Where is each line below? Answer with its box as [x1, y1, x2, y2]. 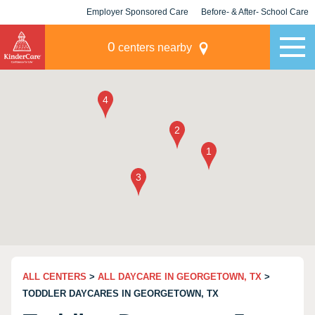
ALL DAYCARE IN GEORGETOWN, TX [98, 271, 262, 282]
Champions [232, 32, 278, 41]
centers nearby [115, 41, 192, 53]
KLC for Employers [99, 32, 176, 41]
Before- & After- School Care [201, 7, 309, 17]
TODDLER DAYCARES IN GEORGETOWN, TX [22, 288, 219, 299]
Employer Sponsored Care [86, 7, 188, 17]
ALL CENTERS [22, 271, 86, 282]
